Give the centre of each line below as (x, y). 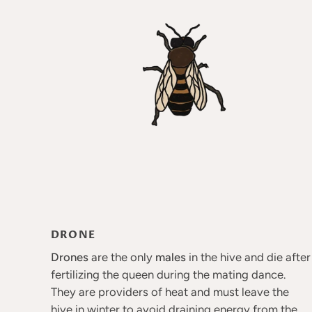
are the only (122, 257)
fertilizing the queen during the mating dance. (168, 274)
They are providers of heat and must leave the (170, 292)
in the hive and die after (248, 257)
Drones (69, 257)
